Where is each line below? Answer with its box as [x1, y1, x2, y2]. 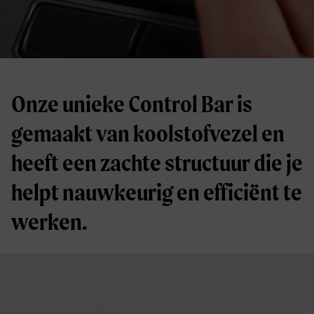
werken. [11, 207, 88, 235]
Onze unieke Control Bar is [11, 89, 252, 118]
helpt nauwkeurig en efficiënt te [11, 177, 302, 206]
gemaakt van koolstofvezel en [11, 118, 285, 147]
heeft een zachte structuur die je [11, 148, 303, 177]
